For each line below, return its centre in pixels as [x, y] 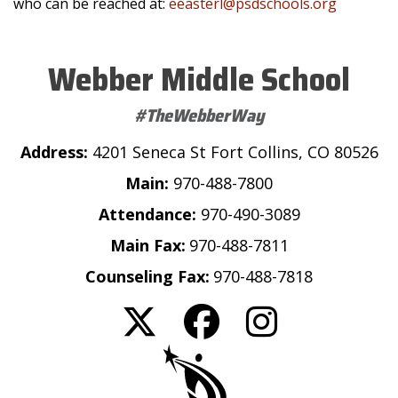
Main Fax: [147, 245]
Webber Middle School [199, 80]
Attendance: [149, 214]
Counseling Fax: [147, 276]
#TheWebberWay [199, 115]
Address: [56, 152]
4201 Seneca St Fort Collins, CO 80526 [235, 152]
